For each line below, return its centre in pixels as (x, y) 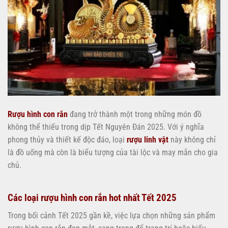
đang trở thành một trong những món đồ (135, 114)
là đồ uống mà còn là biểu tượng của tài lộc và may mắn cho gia (113, 152)
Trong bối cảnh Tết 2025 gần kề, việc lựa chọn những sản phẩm (111, 216)
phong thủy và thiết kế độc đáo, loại (67, 139)
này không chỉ (192, 139)
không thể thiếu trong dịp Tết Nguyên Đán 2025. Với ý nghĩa (106, 127)
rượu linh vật (148, 139)
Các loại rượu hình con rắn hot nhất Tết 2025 (92, 198)
